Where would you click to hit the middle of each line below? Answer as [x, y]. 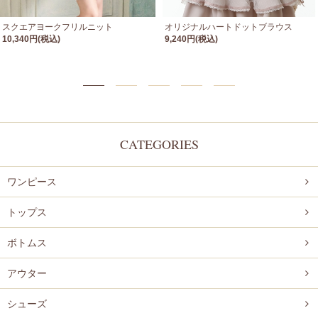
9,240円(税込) [191, 39]
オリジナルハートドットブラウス [229, 27]
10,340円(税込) [31, 39]
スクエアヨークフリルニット [57, 27]
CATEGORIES [159, 144]
